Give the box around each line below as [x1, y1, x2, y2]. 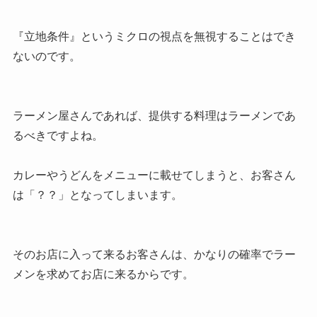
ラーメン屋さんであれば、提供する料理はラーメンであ [12, 110, 296, 122]
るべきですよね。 [12, 129, 103, 142]
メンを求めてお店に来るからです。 [12, 268, 194, 281]
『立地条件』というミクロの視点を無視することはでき [12, 30, 296, 43]
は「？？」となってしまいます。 [12, 189, 183, 202]
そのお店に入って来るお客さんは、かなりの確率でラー [12, 248, 296, 261]
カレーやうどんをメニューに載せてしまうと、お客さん [12, 169, 296, 182]
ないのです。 [12, 50, 81, 63]
